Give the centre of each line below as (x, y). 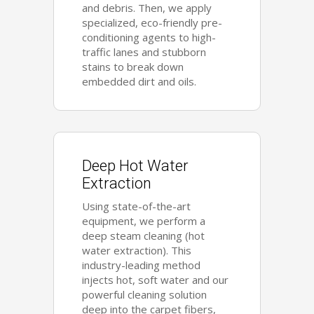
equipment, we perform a (144, 220)
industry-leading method (142, 265)
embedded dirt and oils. (139, 81)
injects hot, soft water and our (156, 279)
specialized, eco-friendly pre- (152, 22)
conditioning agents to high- (149, 37)
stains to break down (133, 66)
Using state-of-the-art (137, 206)
